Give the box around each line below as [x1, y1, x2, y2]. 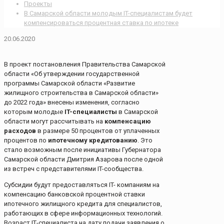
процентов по [4, 136, 48, 144]
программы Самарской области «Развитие [4, 79, 135, 87]
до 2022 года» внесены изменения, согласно [4, 98, 139, 106]
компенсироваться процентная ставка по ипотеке [24, 19, 178, 27]
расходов [4, 127, 36, 135]
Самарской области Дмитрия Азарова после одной [4, 155, 163, 163]
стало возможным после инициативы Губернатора [4, 146, 161, 154]
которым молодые [4, 108, 64, 116]
